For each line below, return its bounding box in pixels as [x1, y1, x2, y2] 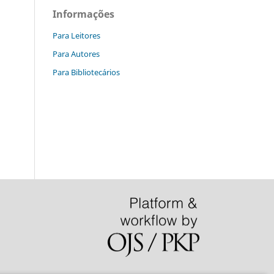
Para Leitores [53, 29, 100, 41]
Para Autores [53, 48, 100, 59]
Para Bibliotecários [53, 66, 120, 78]
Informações [53, 7, 114, 21]
